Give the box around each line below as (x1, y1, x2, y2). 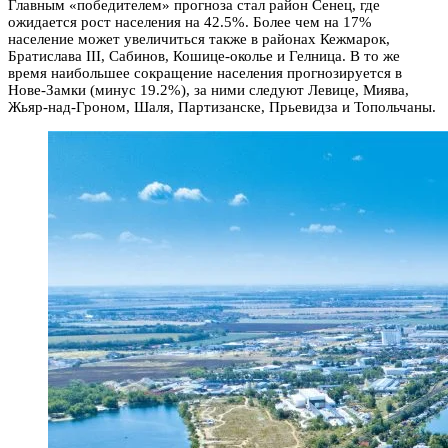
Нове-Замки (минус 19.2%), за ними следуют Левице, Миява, (8, 81, 409, 98)
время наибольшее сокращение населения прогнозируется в (8, 64, 402, 81)
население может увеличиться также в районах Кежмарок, (8, 30, 390, 47)
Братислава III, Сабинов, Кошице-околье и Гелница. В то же (8, 47, 400, 64)
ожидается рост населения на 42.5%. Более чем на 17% (8, 13, 372, 30)
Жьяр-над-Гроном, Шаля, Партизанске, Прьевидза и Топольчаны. (8, 98, 436, 115)
